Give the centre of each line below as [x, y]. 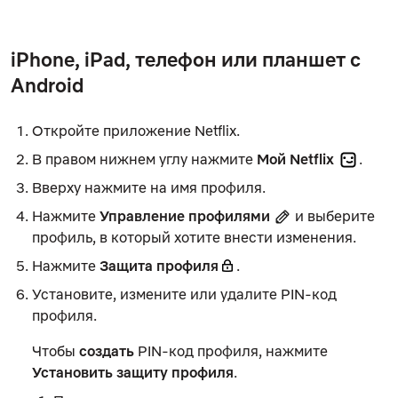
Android [47, 84]
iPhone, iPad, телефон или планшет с [186, 59]
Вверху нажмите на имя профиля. [149, 187]
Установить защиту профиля [133, 372]
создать [107, 350]
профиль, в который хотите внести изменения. [194, 237]
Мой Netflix [297, 159]
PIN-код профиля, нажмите [231, 350]
